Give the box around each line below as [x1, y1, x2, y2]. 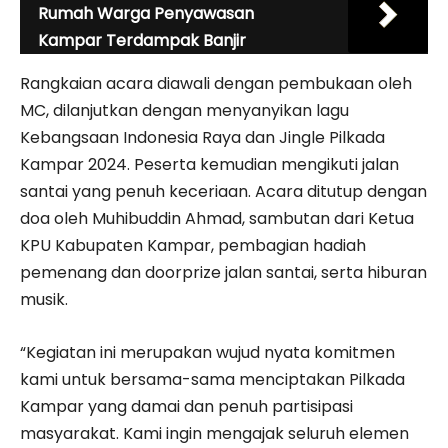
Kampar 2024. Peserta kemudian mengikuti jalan [20, 153, 399, 177]
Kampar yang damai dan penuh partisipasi [20, 395, 353, 419]
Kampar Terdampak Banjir [38, 29, 246, 53]
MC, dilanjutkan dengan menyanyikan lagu [20, 99, 349, 123]
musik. [20, 288, 68, 312]
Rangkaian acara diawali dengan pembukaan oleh [20, 72, 412, 96]
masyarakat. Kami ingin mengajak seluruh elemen [20, 422, 409, 446]
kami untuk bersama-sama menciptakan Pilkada [20, 368, 405, 392]
